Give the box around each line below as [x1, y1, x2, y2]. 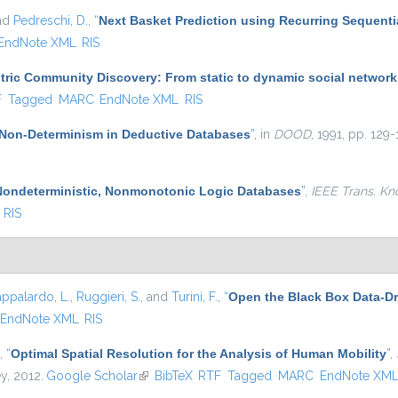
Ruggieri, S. [76, 290, 140, 304]
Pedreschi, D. [13, 13, 88, 28]
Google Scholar [45, 369, 138, 383]
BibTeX [154, 369, 193, 383]
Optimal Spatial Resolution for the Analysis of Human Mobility [11, 346, 386, 361]
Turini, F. [171, 290, 218, 304]
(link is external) [137, 369, 226, 383]
